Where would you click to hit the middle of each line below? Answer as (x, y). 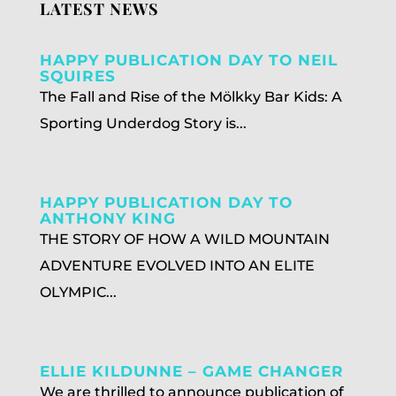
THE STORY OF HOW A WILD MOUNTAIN (184, 239)
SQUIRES (77, 76)
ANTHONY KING (107, 218)
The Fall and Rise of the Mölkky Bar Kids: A (190, 97)
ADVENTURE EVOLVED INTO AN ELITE (177, 266)
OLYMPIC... (78, 292)
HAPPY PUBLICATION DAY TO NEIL (188, 60)
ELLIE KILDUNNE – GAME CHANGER (191, 371)
